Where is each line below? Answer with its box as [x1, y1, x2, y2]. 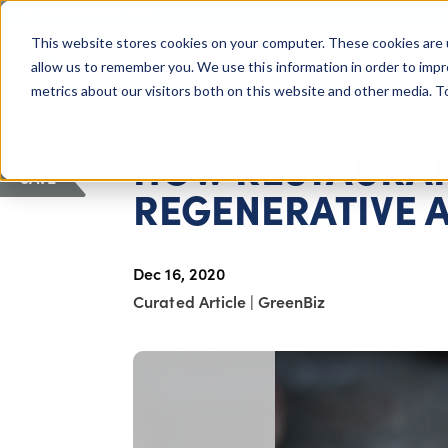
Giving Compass [30, 49, 44, 77]
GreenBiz [258, 289, 326, 312]
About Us [270, 41, 337, 63]
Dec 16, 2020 [133, 261, 225, 284]
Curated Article [133, 289, 250, 312]
